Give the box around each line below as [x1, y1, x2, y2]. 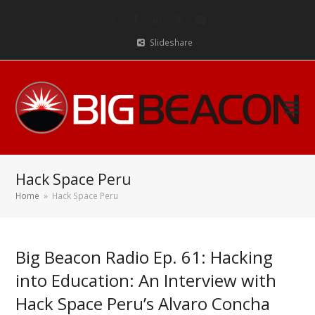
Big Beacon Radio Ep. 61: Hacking [15, 245, 274, 269]
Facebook [134, 16, 180, 30]
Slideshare [149, 37, 193, 49]
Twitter [112, 16, 146, 30]
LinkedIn [156, 16, 195, 30]
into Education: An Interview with [15, 269, 277, 292]
